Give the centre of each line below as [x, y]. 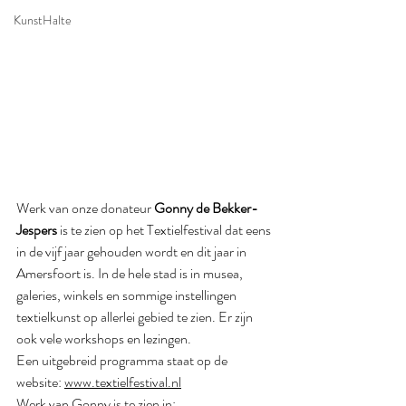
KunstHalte [43, 20]
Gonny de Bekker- [206, 208]
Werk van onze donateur [85, 208]
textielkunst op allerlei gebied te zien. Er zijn [136, 317]
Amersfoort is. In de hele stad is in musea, [131, 273]
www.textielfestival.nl [123, 382]
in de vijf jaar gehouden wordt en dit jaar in [133, 251]
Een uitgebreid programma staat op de [123, 360]
